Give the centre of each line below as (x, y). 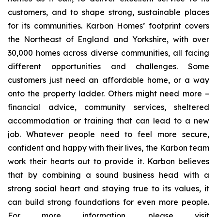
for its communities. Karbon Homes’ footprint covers (108, 26)
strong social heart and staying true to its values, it (108, 188)
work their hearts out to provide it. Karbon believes (108, 161)
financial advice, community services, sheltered (108, 107)
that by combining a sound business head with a (108, 175)
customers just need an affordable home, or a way (108, 80)
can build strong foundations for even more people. (108, 202)
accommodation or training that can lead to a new (108, 121)
